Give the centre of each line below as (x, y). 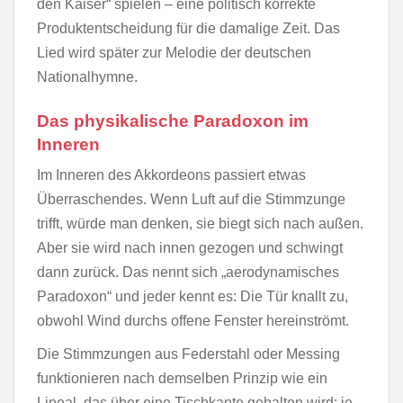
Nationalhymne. (87, 77)
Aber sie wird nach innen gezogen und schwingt (190, 248)
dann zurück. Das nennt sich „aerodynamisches (188, 272)
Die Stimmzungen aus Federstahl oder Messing (188, 354)
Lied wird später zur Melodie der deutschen (174, 53)
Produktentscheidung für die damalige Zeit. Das (188, 28)
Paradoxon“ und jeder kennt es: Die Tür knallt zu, (193, 296)
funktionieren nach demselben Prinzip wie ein (182, 378)
